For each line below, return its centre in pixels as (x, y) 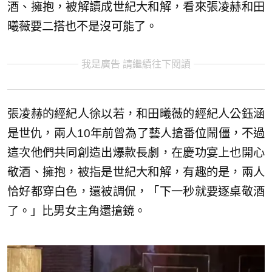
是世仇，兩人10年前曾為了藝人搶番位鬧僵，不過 (136, 133)
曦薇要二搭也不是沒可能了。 (82, 26)
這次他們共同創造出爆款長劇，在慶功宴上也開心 (136, 152)
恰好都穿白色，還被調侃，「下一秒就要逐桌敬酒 (136, 191)
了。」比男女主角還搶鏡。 (76, 211)
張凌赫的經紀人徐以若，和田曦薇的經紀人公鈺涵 (136, 114)
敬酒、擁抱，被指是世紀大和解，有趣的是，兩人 (136, 172)
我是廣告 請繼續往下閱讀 (136, 64)
